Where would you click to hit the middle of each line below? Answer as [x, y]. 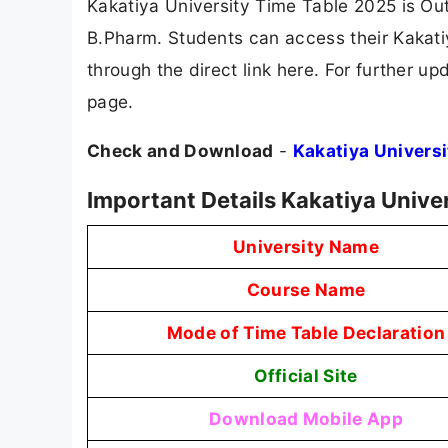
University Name [306, 247]
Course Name [306, 290]
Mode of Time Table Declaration [306, 333]
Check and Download [180, 151]
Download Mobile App [306, 419]
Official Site [306, 376]
